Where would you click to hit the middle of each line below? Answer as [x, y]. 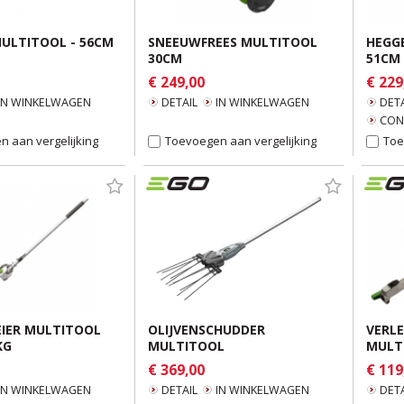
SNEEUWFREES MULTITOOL [233, 42]
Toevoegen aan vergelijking [241, 141]
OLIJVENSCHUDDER [207, 330]
